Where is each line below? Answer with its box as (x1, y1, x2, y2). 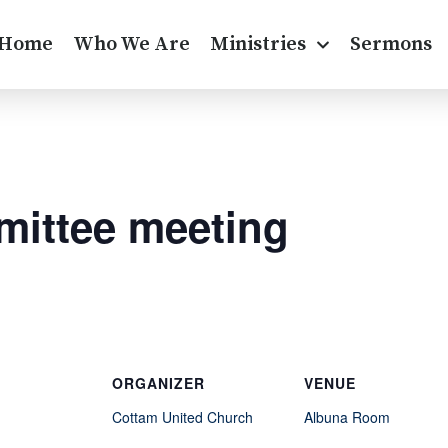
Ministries (209, 31, 306, 57)
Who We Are (72, 31, 190, 57)
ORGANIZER (112, 373, 205, 394)
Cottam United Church (112, 407, 253, 428)
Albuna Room (304, 407, 390, 428)
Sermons (349, 31, 432, 57)
